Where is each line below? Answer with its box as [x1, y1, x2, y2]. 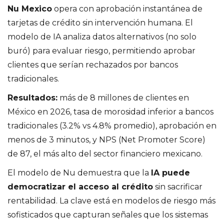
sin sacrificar [153, 181, 202, 191]
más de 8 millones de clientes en [57, 92, 189, 102]
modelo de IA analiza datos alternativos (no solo [7, 31, 196, 41]
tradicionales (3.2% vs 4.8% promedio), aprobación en [7, 120, 216, 130]
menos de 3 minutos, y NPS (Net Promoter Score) [7, 134, 205, 144]
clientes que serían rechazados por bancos [7, 59, 178, 69]
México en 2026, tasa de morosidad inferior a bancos [7, 106, 213, 116]
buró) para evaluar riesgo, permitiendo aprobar [7, 45, 195, 55]
